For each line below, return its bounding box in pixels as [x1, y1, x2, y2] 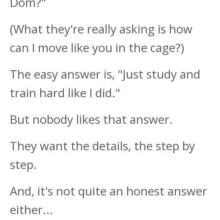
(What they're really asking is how [10, 21, 192, 37]
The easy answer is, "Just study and [10, 66, 200, 82]
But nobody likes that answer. [10, 111, 173, 128]
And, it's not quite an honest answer [10, 183, 207, 199]
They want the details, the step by [10, 137, 195, 154]
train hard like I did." [10, 84, 120, 101]
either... [10, 201, 53, 218]
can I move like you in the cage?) [10, 39, 184, 56]
